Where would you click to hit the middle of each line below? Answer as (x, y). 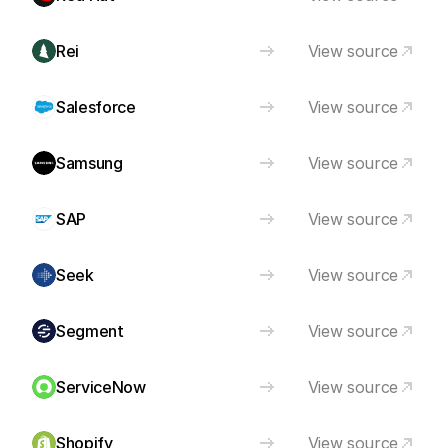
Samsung (89, 163)
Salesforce (96, 107)
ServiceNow (101, 387)
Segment (90, 331)
